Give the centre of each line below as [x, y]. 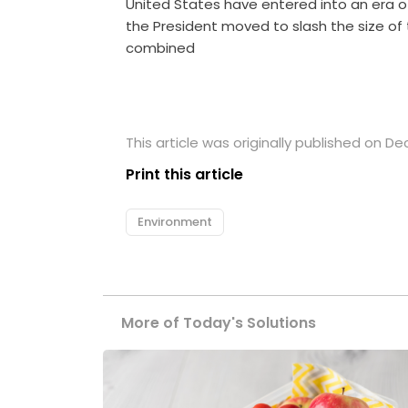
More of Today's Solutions [219, 323]
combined [161, 48]
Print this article [185, 175]
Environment [175, 222]
